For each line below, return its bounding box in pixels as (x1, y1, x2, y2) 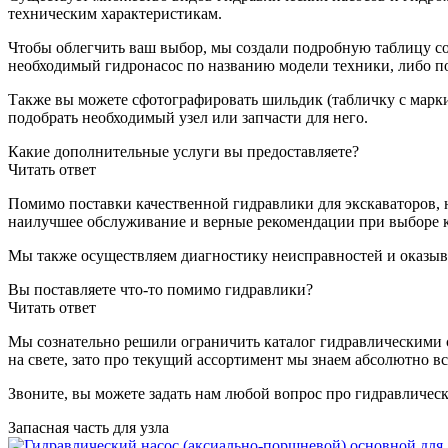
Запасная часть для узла (8, 418, 169, 436)
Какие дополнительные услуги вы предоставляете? (8, 142, 359, 160)
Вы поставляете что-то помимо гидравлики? (8, 280, 313, 298)
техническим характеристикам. (8, 4, 222, 22)
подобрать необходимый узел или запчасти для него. (8, 108, 368, 126)
